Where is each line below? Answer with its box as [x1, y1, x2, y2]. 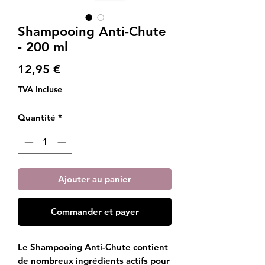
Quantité [18, 112, 56, 123]
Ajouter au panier [58, 173, 131, 185]
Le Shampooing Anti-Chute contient [18, 241, 168, 253]
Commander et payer [50, 205, 139, 217]
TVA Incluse [18, 84, 62, 95]
